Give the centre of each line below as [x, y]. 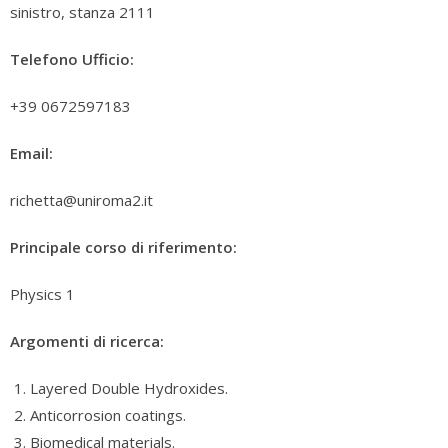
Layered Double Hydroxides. [129, 388]
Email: [31, 153]
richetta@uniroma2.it [81, 200]
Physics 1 [42, 294]
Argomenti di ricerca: [87, 341]
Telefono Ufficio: [72, 59]
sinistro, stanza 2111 [82, 12]
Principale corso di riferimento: [123, 247]
